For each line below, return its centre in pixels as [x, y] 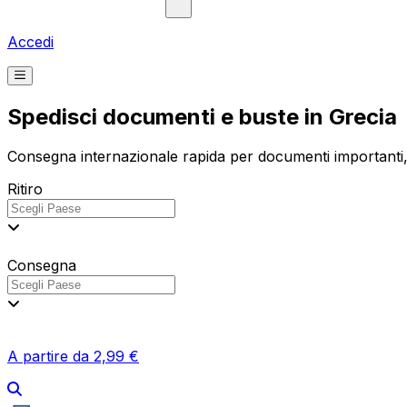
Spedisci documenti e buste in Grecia [202, 116]
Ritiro [25, 189]
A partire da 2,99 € [73, 357]
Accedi [30, 41]
